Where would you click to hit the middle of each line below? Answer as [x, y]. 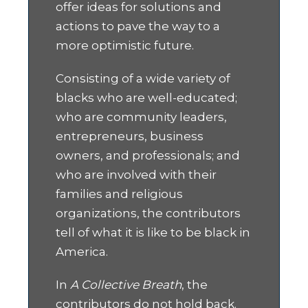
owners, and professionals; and [148, 156]
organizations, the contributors [148, 213]
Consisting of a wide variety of [143, 79]
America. [84, 252]
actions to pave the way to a [138, 26]
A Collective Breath [126, 285]
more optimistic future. [125, 46]
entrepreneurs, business [130, 136]
